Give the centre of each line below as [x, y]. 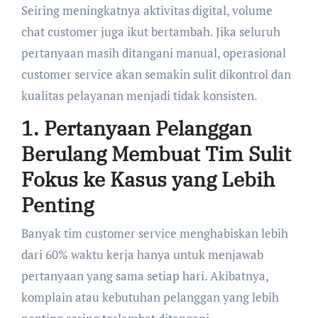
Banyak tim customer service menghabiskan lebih [154, 233]
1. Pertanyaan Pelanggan [136, 128]
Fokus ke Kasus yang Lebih [148, 180]
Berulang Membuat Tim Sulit [156, 154]
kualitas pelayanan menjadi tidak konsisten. [139, 96]
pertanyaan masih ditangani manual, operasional [153, 53]
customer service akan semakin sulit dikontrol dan [156, 75]
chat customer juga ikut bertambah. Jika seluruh [150, 32]
